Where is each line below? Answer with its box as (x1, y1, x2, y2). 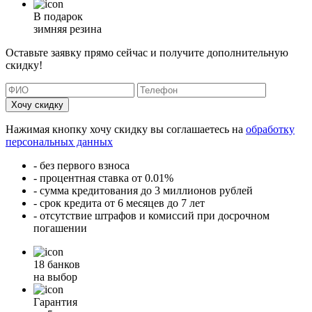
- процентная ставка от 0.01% (33, 172, 173, 185)
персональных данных (6, 136, 113, 148)
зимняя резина (33, 23, 102, 36)
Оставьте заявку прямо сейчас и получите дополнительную (6, 47, 288, 59)
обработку (246, 123, 295, 136)
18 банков (33, 258, 80, 271)
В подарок (33, 10, 83, 23)
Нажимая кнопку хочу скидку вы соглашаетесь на (6, 123, 246, 136)
